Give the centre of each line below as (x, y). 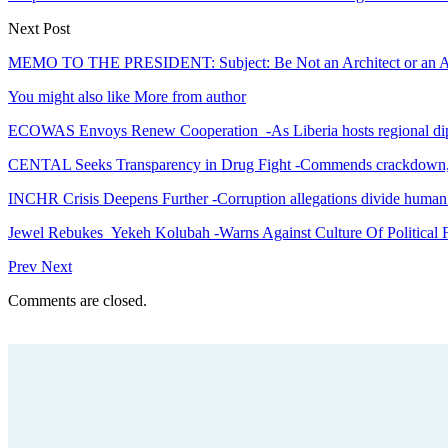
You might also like (69, 96)
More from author (190, 96)
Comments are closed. (77, 300)
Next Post (39, 28)
